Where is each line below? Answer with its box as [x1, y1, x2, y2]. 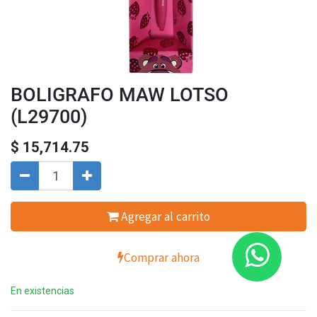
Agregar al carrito [118, 209, 210, 224]
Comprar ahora [124, 250, 200, 265]
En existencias [11, 285, 74, 296]
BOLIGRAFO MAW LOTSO [11, 83, 229, 105]
